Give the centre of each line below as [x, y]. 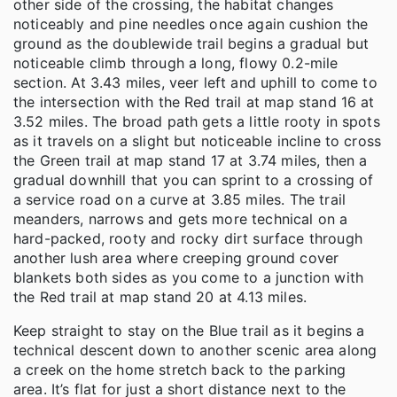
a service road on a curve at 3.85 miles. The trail [180, 199]
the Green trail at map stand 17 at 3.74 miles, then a [191, 160]
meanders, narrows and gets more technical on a [181, 218]
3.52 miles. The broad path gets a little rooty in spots [197, 121]
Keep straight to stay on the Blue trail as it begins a [189, 330]
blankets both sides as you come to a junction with [189, 277]
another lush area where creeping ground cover [176, 257]
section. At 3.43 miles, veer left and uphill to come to [195, 82]
